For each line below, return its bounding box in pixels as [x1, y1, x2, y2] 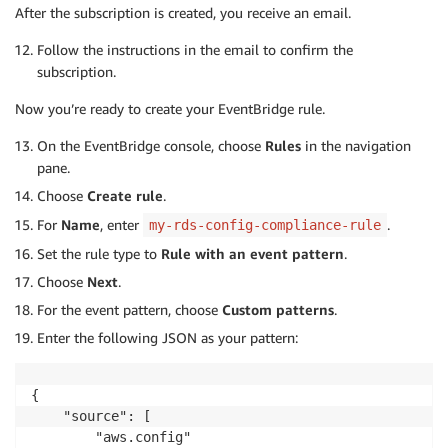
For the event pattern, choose [37, 300, 222, 318]
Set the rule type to [37, 244, 161, 262]
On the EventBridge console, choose [37, 136, 265, 154]
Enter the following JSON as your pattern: [37, 328, 298, 346]
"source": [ [31, 407, 151, 424]
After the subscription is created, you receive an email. [15, 3, 351, 21]
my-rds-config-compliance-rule [149, 216, 381, 233]
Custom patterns [222, 300, 334, 318]
